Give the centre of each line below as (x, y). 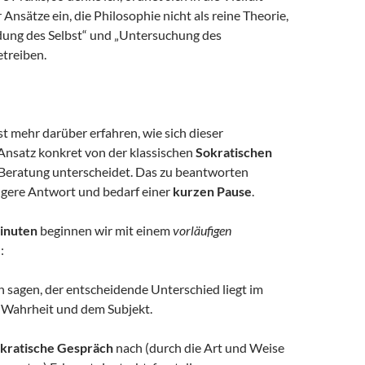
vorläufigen (202, 230)
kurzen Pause (212, 191)
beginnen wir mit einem (105, 230)
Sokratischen (234, 152)
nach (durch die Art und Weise (199, 347)
